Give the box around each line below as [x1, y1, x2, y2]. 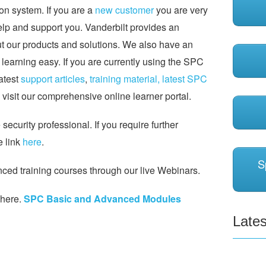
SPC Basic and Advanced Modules [24, 192, 181, 206]
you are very [154, 2, 208, 17]
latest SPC [160, 71, 207, 85]
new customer [95, 2, 154, 17]
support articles [21, 71, 85, 85]
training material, [87, 71, 160, 85]
